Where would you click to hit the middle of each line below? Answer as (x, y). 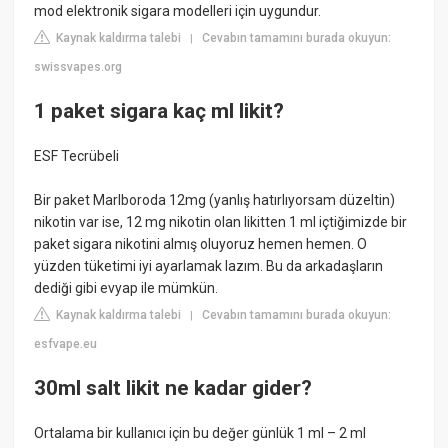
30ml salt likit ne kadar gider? (173, 387)
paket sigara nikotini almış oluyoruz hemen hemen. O (201, 244)
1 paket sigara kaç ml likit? (159, 110)
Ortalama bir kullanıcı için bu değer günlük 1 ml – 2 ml (200, 433)
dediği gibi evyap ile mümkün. (126, 288)
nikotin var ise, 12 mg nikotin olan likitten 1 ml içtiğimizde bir (221, 222)
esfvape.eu (66, 344)
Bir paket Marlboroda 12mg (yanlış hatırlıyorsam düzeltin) (215, 200)
